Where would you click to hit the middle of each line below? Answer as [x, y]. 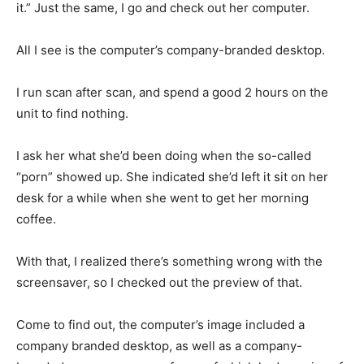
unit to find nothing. [72, 114]
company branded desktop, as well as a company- [159, 346]
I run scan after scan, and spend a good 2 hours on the [172, 93]
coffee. [36, 219]
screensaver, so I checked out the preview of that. [159, 283]
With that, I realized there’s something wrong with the [169, 262]
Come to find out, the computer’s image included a [160, 325]
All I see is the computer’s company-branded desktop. [171, 50]
